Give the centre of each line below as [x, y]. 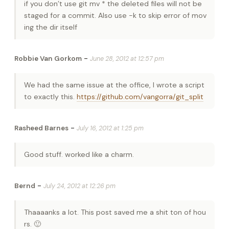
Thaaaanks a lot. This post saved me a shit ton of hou [115, 212]
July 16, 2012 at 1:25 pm [110, 129]
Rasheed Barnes [41, 128]
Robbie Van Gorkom [48, 59]
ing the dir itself [51, 27]
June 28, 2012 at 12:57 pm [127, 59]
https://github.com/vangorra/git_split [140, 97]
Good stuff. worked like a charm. [79, 155]
